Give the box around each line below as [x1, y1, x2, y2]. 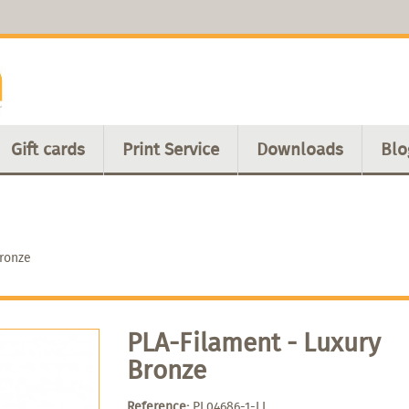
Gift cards [11, 135, 85, 162]
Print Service [122, 135, 219, 162]
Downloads [257, 135, 343, 162]
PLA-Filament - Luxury [127, 322, 381, 361]
